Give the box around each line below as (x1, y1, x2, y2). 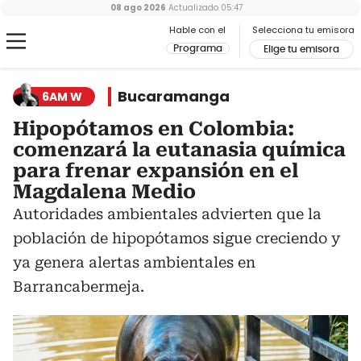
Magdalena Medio (13, 180, 196, 203)
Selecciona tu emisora (252, 23, 355, 36)
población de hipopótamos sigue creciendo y (13, 230, 340, 247)
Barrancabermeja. (13, 278, 144, 295)
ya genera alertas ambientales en (13, 254, 255, 271)
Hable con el (169, 23, 226, 36)
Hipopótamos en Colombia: (13, 118, 295, 140)
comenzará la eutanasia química (13, 139, 346, 161)
